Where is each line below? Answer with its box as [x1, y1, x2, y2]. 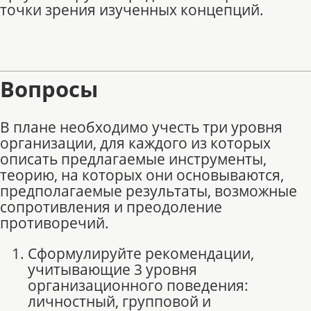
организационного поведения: [28, 275, 249, 295]
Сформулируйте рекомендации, [28, 243, 254, 263]
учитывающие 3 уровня [28, 259, 197, 279]
